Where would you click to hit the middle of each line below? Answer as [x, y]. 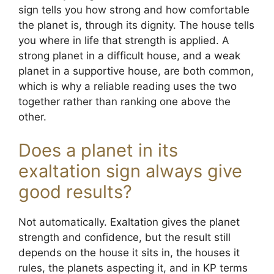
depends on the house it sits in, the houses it [129, 253]
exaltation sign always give [130, 171]
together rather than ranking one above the [124, 101]
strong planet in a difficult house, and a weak [129, 55]
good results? [75, 192]
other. [32, 117]
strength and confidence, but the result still [124, 237]
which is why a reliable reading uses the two [128, 86]
